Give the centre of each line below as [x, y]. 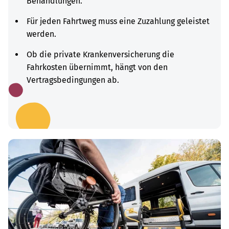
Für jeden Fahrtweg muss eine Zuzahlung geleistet [118, 21]
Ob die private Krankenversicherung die [100, 54]
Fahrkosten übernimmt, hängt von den [97, 67]
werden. [41, 34]
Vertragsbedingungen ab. [73, 80]
